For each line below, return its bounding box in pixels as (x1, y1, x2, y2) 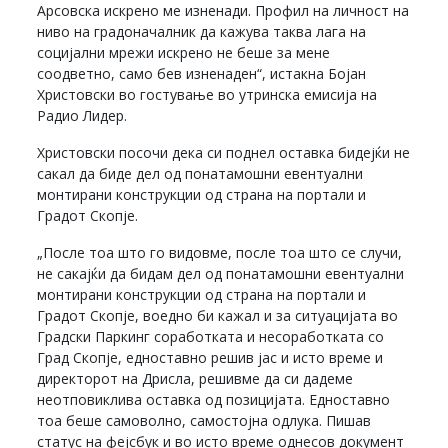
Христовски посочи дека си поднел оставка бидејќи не (37, 142, 411, 162)
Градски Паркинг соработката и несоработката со (37, 326, 385, 346)
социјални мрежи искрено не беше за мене (37, 42, 331, 62)
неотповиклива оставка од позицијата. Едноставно (37, 389, 391, 409)
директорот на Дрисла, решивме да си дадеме (37, 368, 354, 388)
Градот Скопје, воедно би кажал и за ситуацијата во (37, 305, 399, 325)
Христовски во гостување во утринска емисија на (37, 84, 378, 104)
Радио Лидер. (37, 105, 128, 125)
